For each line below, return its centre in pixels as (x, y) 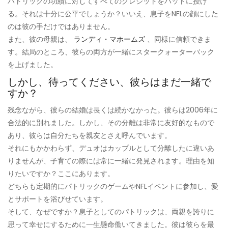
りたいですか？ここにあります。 (61, 174)
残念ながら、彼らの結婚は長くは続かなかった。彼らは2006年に (113, 110)
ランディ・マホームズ (109, 39)
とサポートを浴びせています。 (58, 199)
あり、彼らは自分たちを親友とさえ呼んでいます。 (90, 136)
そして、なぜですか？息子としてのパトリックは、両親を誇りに (111, 212)
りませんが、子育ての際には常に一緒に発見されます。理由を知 (111, 161)
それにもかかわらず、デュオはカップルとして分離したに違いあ (111, 148)
